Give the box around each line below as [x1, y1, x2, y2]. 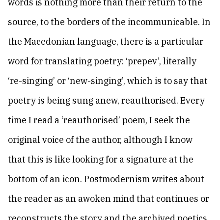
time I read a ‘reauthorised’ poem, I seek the [8, 114, 190, 126]
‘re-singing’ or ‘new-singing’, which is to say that [8, 75, 208, 86]
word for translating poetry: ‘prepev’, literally [8, 55, 196, 67]
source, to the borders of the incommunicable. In [8, 16, 211, 27]
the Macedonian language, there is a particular [8, 36, 203, 47]
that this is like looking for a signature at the [8, 154, 193, 165]
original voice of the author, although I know [8, 134, 192, 145]
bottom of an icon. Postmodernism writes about [8, 173, 204, 185]
